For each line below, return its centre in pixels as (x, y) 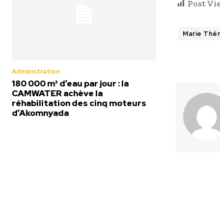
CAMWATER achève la (57, 93)
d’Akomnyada (40, 113)
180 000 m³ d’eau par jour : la (70, 83)
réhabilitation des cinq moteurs (79, 103)
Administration (36, 71)
